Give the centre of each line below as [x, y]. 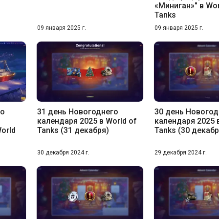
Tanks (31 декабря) [73, 131]
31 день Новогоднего [77, 112]
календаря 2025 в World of [87, 121]
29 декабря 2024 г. [181, 153]
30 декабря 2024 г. [63, 153]
